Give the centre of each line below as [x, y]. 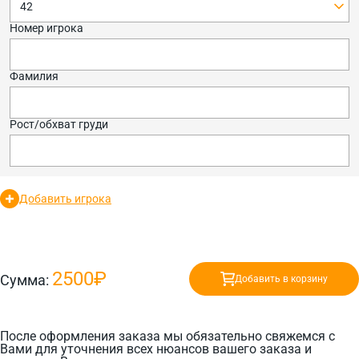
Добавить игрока [65, 199]
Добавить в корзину [281, 279]
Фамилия [34, 76]
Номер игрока [46, 28]
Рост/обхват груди [59, 124]
